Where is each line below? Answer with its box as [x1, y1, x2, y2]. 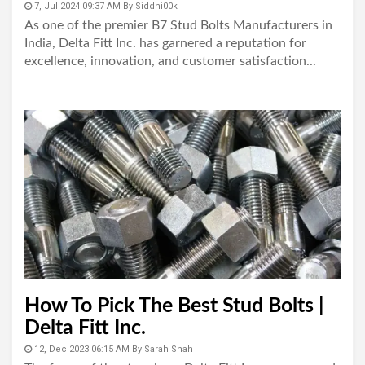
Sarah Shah [144, 343, 193, 354]
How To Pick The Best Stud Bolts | [24, 295, 324, 316]
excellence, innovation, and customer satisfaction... [24, 54, 316, 68]
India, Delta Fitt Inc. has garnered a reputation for [24, 36, 306, 50]
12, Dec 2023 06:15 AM [32, 343, 132, 354]
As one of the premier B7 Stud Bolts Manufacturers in [24, 18, 332, 32]
